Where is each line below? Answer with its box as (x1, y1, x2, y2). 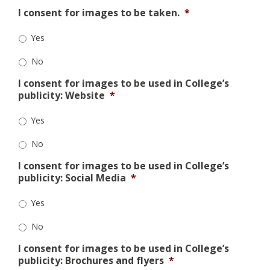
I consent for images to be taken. (18, 6, 180, 20)
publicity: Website (18, 89, 105, 102)
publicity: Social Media (18, 171, 126, 185)
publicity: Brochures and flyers (18, 254, 164, 268)
